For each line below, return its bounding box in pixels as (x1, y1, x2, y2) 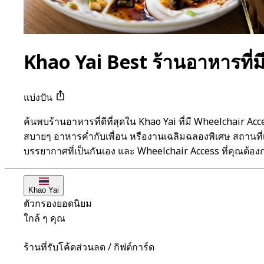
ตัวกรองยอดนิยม (24, 197, 92, 212)
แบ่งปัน (24, 91, 55, 105)
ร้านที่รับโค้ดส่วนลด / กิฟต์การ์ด (24, 240, 154, 255)
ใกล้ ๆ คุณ (24, 212, 65, 226)
